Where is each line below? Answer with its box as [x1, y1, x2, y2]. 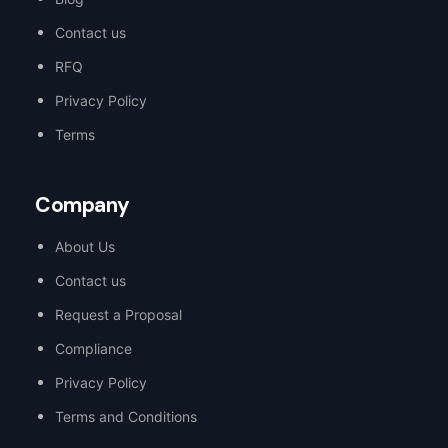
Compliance [55, 339, 132, 357]
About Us [55, 237, 115, 255]
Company [35, 190, 131, 219]
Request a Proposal [55, 305, 182, 323]
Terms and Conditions [55, 407, 197, 425]
